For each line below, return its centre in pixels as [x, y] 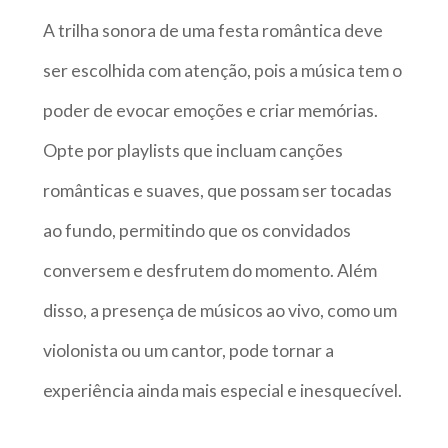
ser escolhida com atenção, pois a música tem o [222, 70]
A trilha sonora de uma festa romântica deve [212, 30]
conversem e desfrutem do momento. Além [209, 270]
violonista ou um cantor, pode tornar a [188, 350]
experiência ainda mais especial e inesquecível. [222, 390]
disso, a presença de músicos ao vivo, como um [219, 310]
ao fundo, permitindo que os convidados [196, 230]
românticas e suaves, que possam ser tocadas [217, 190]
